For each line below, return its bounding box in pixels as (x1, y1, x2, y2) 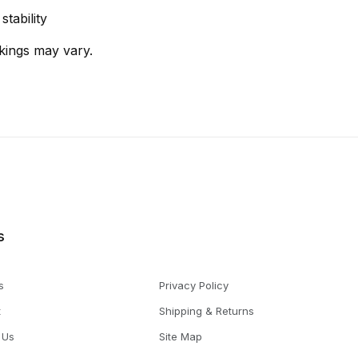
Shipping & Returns (158, 304, 254, 317)
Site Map (158, 330, 202, 343)
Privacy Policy (158, 279, 229, 292)
